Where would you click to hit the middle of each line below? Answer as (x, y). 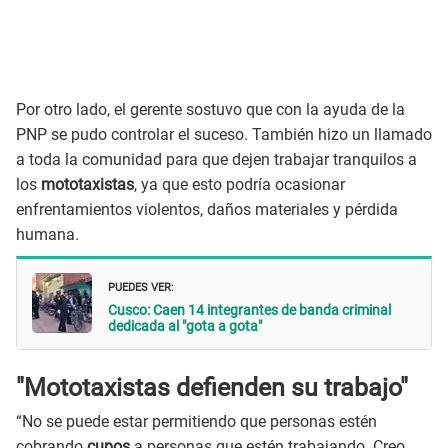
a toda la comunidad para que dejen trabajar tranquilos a (216, 159)
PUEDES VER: (141, 286)
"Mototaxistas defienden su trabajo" (212, 387)
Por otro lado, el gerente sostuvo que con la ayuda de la (210, 109)
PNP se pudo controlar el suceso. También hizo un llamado (224, 134)
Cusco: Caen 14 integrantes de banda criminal (249, 310)
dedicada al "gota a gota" (185, 326)
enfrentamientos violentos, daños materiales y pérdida (207, 209)
